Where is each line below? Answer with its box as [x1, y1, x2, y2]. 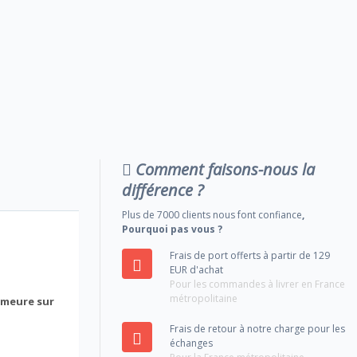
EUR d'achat [170, 262, 224, 277]
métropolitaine [170, 291, 238, 305]
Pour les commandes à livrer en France [170, 277, 346, 291]
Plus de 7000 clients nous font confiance [122, 207, 303, 222]
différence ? [122, 178, 205, 201]
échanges [170, 335, 214, 350]
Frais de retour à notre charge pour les [170, 321, 346, 335]
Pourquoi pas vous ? [122, 222, 223, 236]
